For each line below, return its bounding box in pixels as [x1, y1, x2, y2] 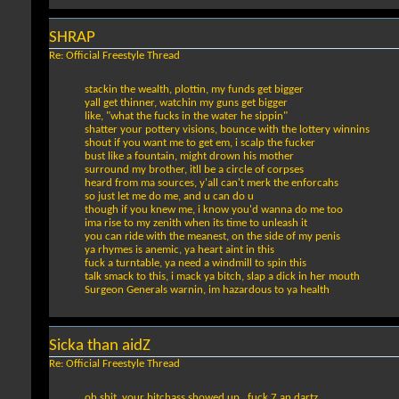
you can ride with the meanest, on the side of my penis [85, 231, 340, 243]
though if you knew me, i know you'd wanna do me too [85, 204, 343, 216]
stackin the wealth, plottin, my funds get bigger [85, 84, 304, 96]
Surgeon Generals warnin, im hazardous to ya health [85, 284, 330, 297]
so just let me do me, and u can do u [85, 191, 254, 203]
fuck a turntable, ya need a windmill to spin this [85, 257, 306, 270]
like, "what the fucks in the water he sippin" [85, 110, 288, 123]
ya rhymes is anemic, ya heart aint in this [85, 244, 274, 256]
